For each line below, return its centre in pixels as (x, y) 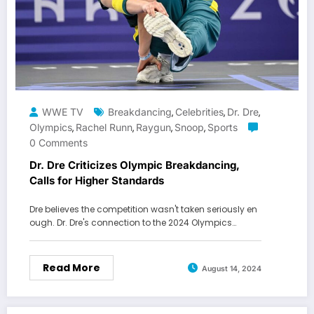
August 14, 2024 (232, 268)
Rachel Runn (104, 128)
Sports (223, 128)
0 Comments (59, 143)
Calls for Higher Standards (97, 181)
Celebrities (199, 112)
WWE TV (63, 112)
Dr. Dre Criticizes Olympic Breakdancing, (135, 165)
